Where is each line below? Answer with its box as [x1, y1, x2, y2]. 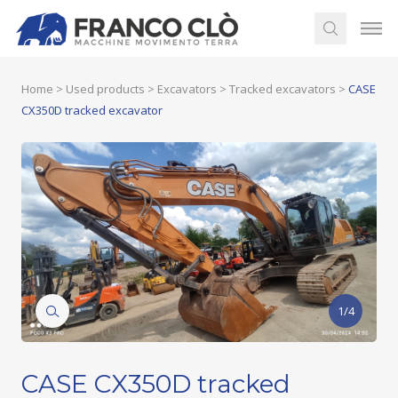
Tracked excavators [229, 81, 336, 97]
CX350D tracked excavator [21, 102, 163, 118]
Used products [66, 81, 145, 97]
